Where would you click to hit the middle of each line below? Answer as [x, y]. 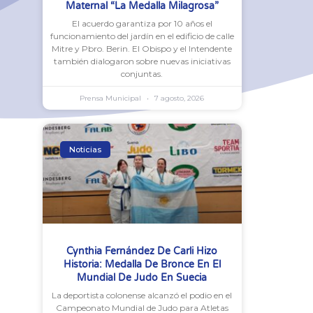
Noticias [85, 149]
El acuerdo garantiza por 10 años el [142, 24]
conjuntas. [142, 74]
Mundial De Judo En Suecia [142, 277]
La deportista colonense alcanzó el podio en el [142, 295]
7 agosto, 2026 [178, 99]
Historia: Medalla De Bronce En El [142, 264]
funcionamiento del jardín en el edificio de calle [142, 36]
